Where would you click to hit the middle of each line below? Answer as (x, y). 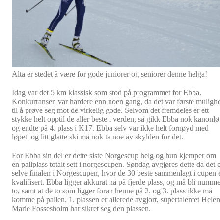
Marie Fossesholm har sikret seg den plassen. (81, 209)
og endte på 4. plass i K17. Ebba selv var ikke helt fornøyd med (110, 128)
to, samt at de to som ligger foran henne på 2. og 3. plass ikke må (112, 191)
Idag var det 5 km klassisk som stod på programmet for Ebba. (107, 93)
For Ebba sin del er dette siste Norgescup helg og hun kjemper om (114, 156)
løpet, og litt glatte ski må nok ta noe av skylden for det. (97, 137)
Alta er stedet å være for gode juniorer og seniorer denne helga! (110, 74)
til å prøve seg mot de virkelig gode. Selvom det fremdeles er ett (110, 110)
